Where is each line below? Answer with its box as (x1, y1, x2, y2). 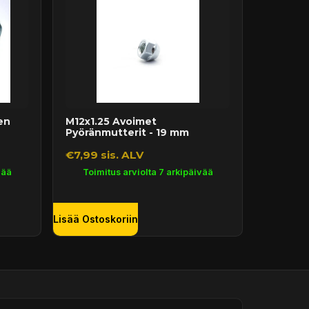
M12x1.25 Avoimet (65, 114, 157, 128)
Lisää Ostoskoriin (53, 213, 138, 226)
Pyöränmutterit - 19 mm (65, 126, 189, 139)
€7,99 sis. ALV (65, 148, 143, 162)
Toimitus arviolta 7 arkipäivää (82, 166, 213, 177)
